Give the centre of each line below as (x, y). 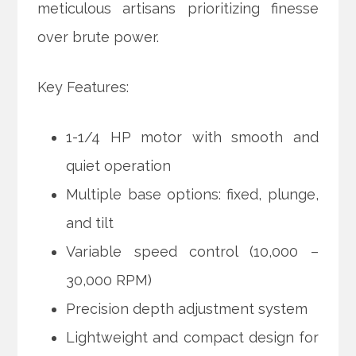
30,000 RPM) (109, 281)
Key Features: (83, 87)
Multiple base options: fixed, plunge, (192, 195)
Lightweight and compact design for (192, 338)
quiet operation (119, 166)
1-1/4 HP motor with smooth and (192, 137)
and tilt (90, 223)
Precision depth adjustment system (187, 309)
